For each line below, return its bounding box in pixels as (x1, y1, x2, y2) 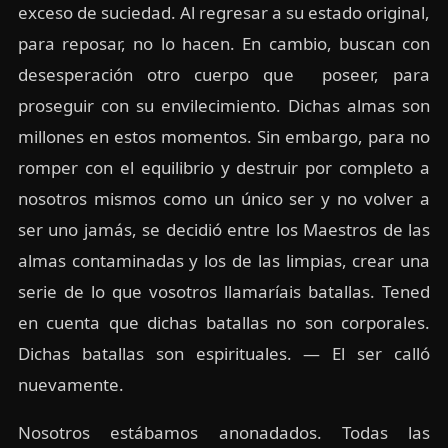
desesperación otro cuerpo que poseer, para (17, 62, 431, 86)
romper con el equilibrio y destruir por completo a (17, 155, 431, 179)
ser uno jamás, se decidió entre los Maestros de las (17, 217, 431, 241)
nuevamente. (17, 372, 124, 396)
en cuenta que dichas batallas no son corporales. (17, 310, 431, 334)
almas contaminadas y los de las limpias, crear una (17, 248, 431, 272)
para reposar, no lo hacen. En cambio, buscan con (17, 31, 431, 55)
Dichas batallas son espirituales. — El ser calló (17, 341, 431, 365)
